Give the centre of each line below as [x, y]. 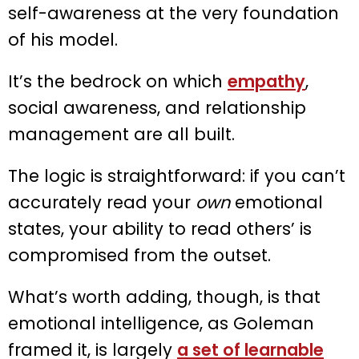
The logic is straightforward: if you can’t [177, 176]
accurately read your [102, 203]
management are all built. [121, 135]
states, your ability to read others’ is [160, 229]
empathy [266, 82]
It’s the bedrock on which [118, 82]
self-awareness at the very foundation [173, 14]
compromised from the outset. [139, 256]
